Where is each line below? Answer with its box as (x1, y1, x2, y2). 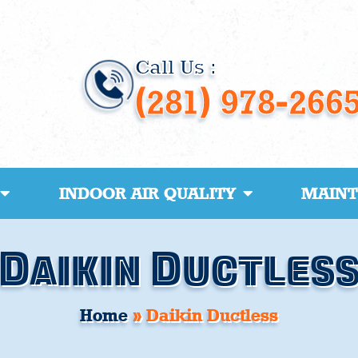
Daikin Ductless (146, 304, 278, 325)
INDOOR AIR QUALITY (58, 183, 235, 203)
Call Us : (134, 54, 216, 79)
